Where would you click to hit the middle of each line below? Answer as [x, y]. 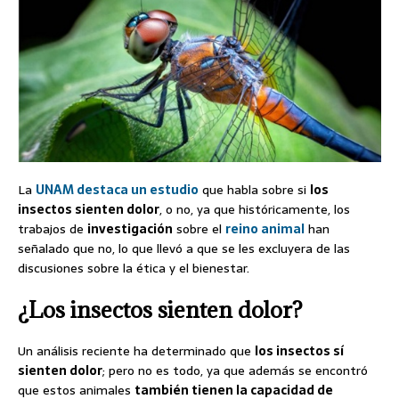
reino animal [265, 228]
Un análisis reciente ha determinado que [136, 350]
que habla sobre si [254, 189]
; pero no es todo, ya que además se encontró [235, 370]
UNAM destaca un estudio [117, 189]
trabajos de [53, 228]
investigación [130, 228]
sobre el [199, 228]
